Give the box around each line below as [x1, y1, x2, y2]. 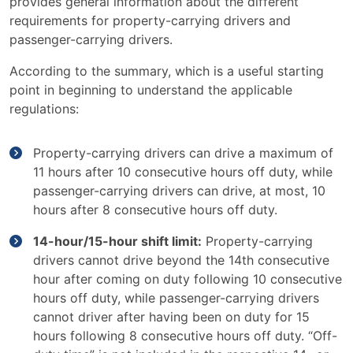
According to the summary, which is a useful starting [9, 63, 324, 79]
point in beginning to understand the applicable [9, 82, 292, 98]
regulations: [9, 101, 83, 117]
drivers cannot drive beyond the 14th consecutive [33, 252, 329, 268]
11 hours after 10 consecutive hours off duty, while [33, 164, 333, 180]
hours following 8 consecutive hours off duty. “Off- [33, 328, 337, 344]
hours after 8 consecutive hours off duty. [33, 202, 281, 217]
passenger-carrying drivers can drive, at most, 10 [33, 183, 325, 199]
